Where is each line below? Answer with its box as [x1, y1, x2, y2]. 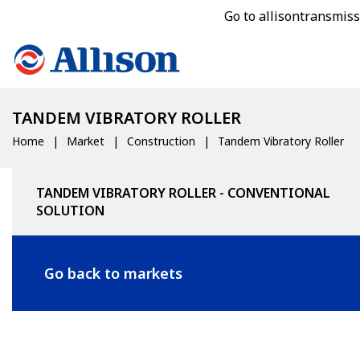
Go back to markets [44, 263, 182, 283]
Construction [127, 133, 195, 149]
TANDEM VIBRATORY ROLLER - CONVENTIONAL [36, 184, 330, 202]
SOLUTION [36, 202, 104, 219]
